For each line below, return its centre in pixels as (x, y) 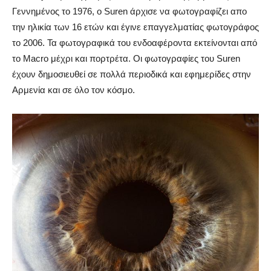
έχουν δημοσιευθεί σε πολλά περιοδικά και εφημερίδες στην (132, 74)
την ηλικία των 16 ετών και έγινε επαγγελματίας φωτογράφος (135, 27)
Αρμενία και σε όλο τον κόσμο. (73, 90)
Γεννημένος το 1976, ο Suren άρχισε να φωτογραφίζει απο (129, 11)
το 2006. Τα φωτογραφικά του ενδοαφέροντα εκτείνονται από (135, 42)
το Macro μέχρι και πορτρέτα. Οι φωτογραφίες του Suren (126, 58)
